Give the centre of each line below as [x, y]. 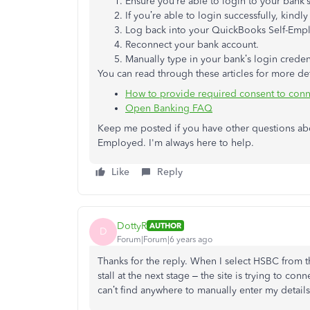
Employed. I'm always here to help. [176, 143]
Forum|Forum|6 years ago [165, 239]
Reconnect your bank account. [192, 45]
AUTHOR [165, 226]
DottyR [132, 226]
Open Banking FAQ [169, 108]
